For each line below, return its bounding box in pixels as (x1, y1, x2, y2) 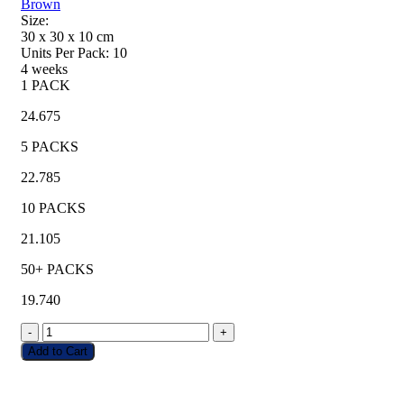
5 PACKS (21, 138, 78, 154)
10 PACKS (21, 199, 86, 216)
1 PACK (21, 77, 70, 93)
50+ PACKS (21, 261, 94, 277)
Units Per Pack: (21, 44, 109, 60)
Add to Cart (28, 344, 87, 358)
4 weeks (21, 60, 68, 77)
